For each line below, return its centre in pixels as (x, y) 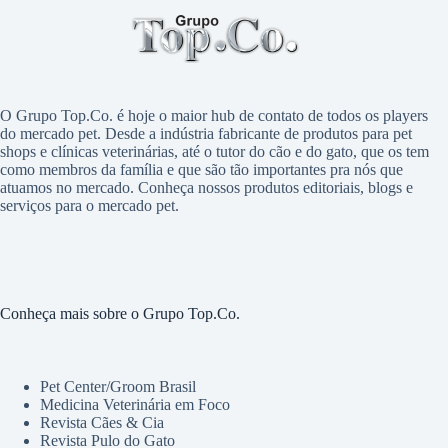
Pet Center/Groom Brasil (118, 386)
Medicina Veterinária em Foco (135, 404)
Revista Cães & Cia (102, 422)
